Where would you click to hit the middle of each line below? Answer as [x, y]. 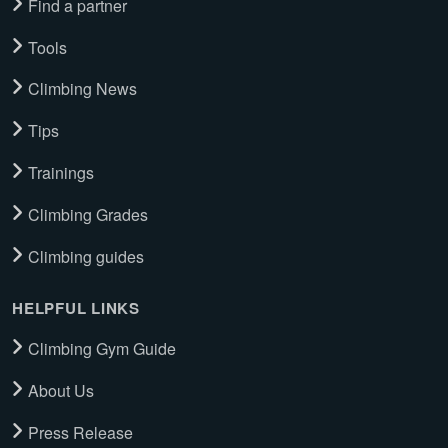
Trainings [61, 172]
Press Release [80, 432]
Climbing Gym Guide [102, 348]
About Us [61, 390]
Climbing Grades [88, 214]
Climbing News [82, 89]
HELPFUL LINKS [76, 308]
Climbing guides [86, 256]
